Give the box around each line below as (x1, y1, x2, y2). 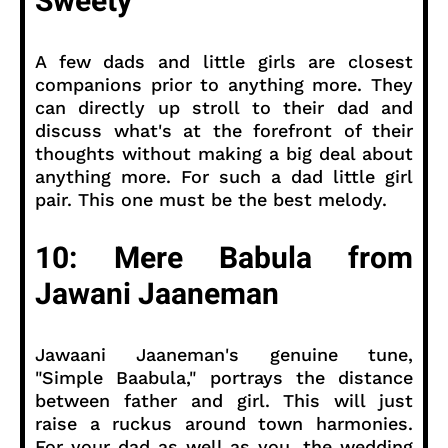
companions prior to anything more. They (35, 73, 413, 95)
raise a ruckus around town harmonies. (35, 412, 413, 434)
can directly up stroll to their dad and (35, 96, 413, 118)
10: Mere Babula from (35, 236, 413, 281)
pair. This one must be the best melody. (35, 188, 387, 210)
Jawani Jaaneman (35, 272, 279, 317)
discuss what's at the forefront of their (35, 119, 413, 141)
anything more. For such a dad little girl (35, 165, 413, 187)
